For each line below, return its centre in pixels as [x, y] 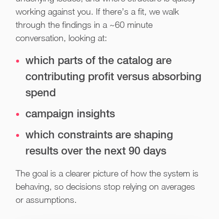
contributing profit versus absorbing [113, 76]
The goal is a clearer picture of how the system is [107, 173]
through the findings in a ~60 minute [84, 25]
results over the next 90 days [96, 151]
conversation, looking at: [61, 38]
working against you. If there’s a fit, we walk [97, 11]
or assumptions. [46, 200]
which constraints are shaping [99, 134]
